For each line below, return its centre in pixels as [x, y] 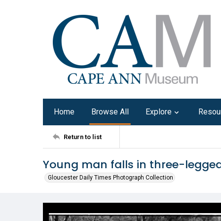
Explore [159, 112]
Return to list [83, 137]
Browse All [110, 112]
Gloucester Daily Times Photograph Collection [110, 178]
